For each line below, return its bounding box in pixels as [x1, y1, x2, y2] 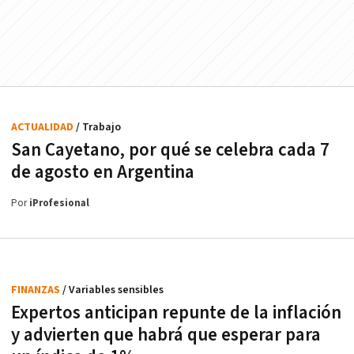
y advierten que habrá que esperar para [11, 322, 321, 347]
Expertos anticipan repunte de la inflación [11, 300, 341, 325]
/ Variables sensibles [62, 282, 164, 297]
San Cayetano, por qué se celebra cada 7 [11, 137, 330, 162]
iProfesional [29, 196, 89, 210]
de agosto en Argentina [11, 160, 194, 184]
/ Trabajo [76, 119, 121, 134]
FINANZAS [11, 282, 62, 297]
